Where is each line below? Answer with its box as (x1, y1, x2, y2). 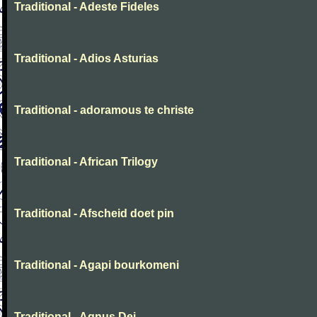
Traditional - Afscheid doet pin (14, 207, 174, 219)
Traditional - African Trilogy (14, 156, 158, 168)
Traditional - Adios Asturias (14, 52, 158, 64)
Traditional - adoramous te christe (14, 104, 194, 116)
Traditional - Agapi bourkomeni (14, 259, 179, 271)
